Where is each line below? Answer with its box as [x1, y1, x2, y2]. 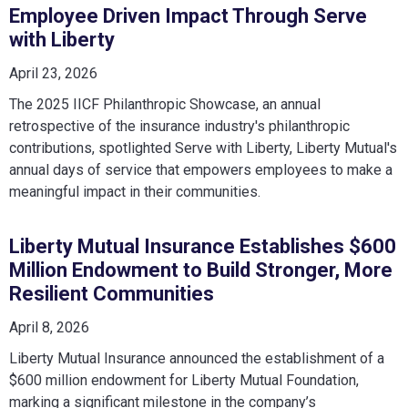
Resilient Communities [9, 282, 214, 305]
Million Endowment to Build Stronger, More [9, 259, 393, 281]
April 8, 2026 [9, 319, 89, 336]
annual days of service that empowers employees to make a [9, 161, 393, 178]
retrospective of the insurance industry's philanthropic [9, 117, 350, 135]
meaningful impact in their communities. [9, 183, 260, 200]
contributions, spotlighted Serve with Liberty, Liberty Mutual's [9, 139, 397, 157]
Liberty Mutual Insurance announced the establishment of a [9, 350, 384, 367]
